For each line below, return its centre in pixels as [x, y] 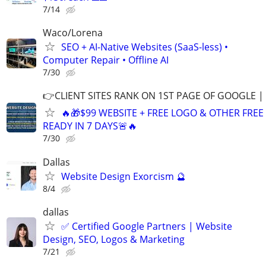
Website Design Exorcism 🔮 [123, 176]
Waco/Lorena [73, 33]
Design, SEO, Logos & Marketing [114, 239]
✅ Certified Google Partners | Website [147, 226]
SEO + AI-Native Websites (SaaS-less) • [145, 47]
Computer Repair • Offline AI [106, 60]
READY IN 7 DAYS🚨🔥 [90, 126]
